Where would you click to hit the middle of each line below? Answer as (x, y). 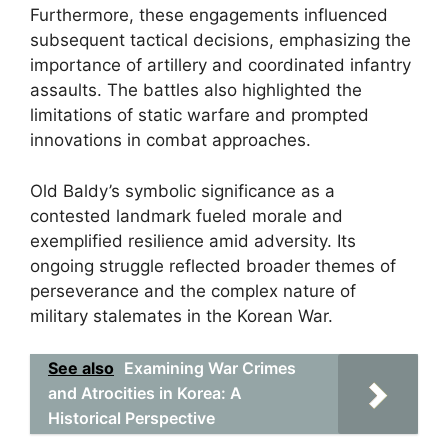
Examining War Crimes (210, 368)
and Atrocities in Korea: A (145, 393)
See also (81, 368)
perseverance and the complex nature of (193, 290)
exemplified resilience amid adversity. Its (193, 240)
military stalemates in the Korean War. (181, 315)
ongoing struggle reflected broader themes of (213, 265)
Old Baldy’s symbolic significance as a (182, 190)
